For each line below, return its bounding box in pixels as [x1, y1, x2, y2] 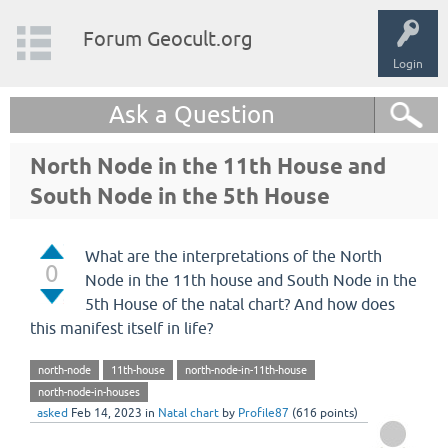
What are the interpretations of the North [85, 247, 382, 265]
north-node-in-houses [38, 386, 140, 398]
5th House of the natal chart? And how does [85, 295, 395, 313]
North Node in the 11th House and [30, 153, 386, 179]
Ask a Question [109, 101, 275, 128]
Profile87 [238, 406, 289, 420]
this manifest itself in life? [30, 319, 213, 337]
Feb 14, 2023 [71, 406, 142, 420]
